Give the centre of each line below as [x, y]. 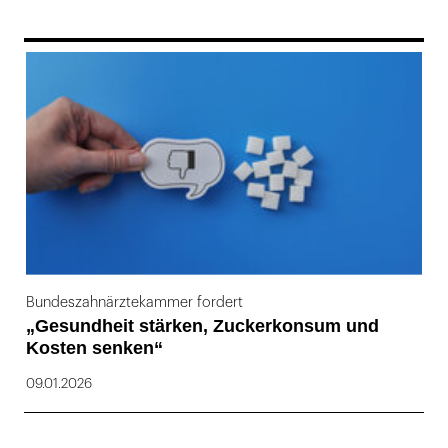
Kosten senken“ [94, 347]
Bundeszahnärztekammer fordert [134, 302]
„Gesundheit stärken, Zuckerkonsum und [202, 325]
